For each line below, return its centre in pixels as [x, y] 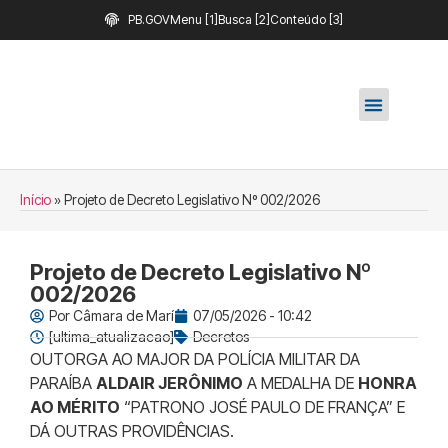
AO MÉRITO [75, 407]
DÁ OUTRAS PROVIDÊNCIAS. [132, 431]
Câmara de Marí [122, 315]
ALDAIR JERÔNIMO [169, 383]
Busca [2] [243, 19]
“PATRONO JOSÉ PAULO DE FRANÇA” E [262, 407]
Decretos [221, 336]
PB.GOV [148, 19]
